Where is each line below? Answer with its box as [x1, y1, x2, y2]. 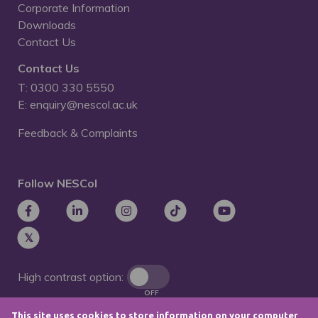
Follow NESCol [18, 176, 97, 190]
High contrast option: [18, 269, 124, 284]
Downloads [18, 18, 76, 32]
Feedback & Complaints [18, 126, 138, 140]
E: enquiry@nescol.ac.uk [18, 97, 138, 111]
